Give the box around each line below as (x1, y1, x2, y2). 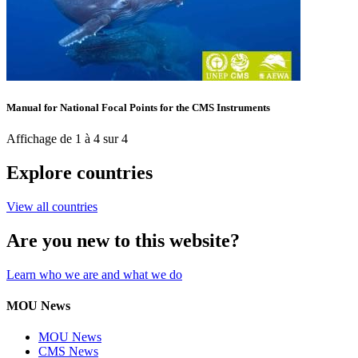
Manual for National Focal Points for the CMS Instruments (6, 101, 270, 113)
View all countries (6, 199, 97, 213)
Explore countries (6, 161, 153, 183)
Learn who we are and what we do (6, 267, 182, 281)
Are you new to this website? (6, 229, 240, 251)
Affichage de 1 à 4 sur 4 (6, 132, 128, 146)
